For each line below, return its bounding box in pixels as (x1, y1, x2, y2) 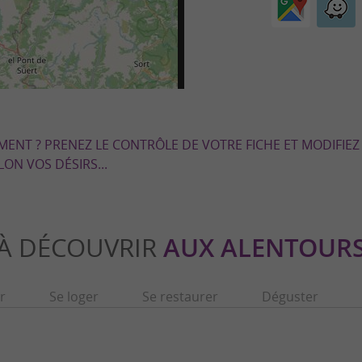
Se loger (48, 287, 99, 305)
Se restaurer (141, 287, 218, 305)
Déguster (261, 287, 318, 305)
